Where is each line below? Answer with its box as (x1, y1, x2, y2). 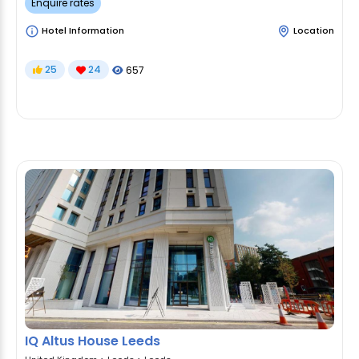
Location (293, 24, 334, 38)
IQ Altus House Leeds (25, 331, 160, 350)
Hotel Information (39, 24, 124, 38)
